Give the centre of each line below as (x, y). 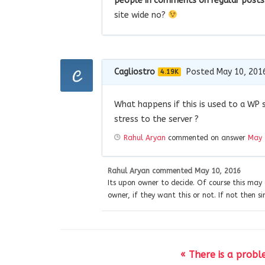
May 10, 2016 (218, 171)
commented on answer (207, 138)
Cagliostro (135, 72)
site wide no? (141, 15)
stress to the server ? (156, 119)
